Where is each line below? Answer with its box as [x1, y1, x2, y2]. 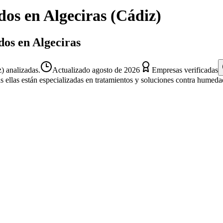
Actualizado [52, 65, 92, 74]
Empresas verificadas [152, 65, 218, 74]
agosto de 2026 [92, 65, 140, 74]
